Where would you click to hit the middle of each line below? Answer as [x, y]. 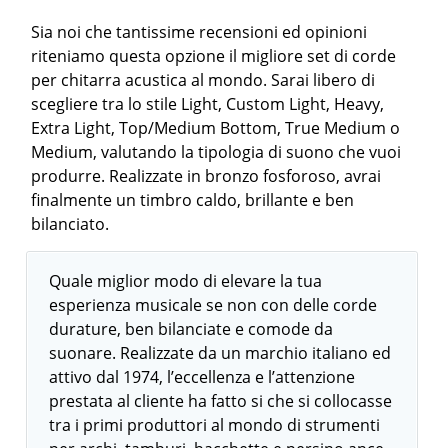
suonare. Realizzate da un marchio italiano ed [220, 352]
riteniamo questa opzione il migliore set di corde [214, 55]
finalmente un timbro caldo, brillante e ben [193, 199]
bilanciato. [70, 223]
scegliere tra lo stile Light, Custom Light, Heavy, [208, 103]
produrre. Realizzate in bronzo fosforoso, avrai [206, 175]
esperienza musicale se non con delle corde [213, 304]
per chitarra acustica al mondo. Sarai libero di [203, 79]
